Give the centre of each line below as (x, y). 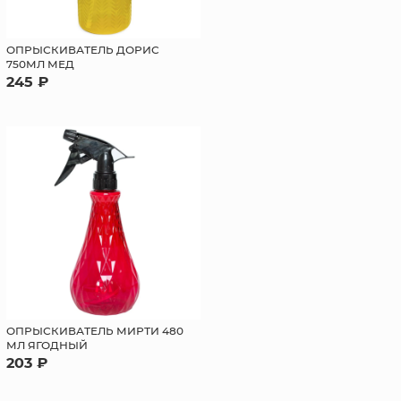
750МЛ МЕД (41, 63)
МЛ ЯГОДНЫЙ (47, 345)
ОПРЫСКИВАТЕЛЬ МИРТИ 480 (95, 331)
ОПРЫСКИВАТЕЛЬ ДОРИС (83, 49)
